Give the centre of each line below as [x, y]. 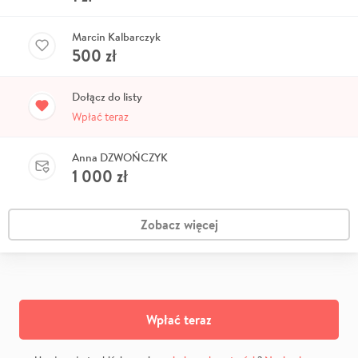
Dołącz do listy [107, 96]
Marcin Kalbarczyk [116, 36]
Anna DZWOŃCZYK [120, 157]
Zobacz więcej [179, 224]
